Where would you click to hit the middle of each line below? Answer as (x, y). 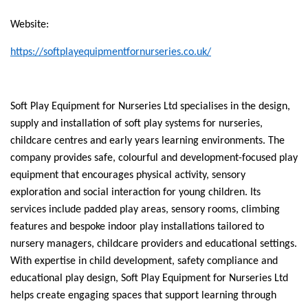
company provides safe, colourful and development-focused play (154, 158)
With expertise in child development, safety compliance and (144, 262)
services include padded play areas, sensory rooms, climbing (145, 210)
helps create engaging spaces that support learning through (143, 296)
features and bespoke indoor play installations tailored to (137, 227)
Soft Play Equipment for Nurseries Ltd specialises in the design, (150, 107)
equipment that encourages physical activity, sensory (128, 176)
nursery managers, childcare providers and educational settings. (154, 244)
